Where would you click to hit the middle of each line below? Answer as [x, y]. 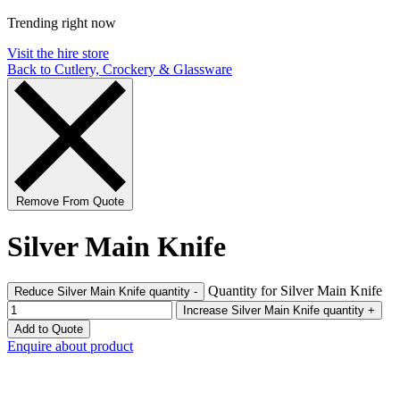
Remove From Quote [70, 202]
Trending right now [62, 23]
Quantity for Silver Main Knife [295, 291]
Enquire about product [70, 346]
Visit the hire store [58, 54]
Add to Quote [49, 329]
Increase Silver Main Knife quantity [344, 311]
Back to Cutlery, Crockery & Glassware [120, 70]
